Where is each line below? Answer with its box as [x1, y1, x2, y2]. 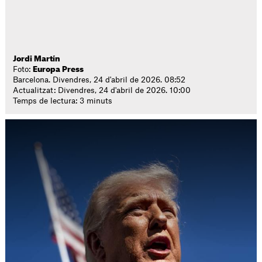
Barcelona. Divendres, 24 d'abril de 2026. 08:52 [13, 76, 186, 84]
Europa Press [33, 65, 84, 73]
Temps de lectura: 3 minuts [13, 97, 113, 105]
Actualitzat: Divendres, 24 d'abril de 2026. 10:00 [13, 87, 191, 94]
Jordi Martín [13, 55, 61, 63]
